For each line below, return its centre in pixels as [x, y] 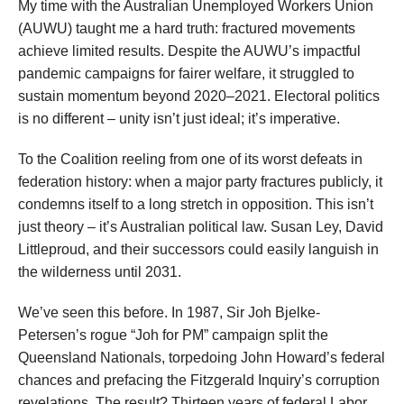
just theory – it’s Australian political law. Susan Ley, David [201, 227]
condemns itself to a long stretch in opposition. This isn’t [196, 205]
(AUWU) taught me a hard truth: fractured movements [187, 29]
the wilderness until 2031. [100, 272]
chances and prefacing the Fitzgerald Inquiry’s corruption [199, 381]
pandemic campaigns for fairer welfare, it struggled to [186, 74]
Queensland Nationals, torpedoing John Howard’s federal [202, 358]
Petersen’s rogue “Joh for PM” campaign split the [173, 335]
